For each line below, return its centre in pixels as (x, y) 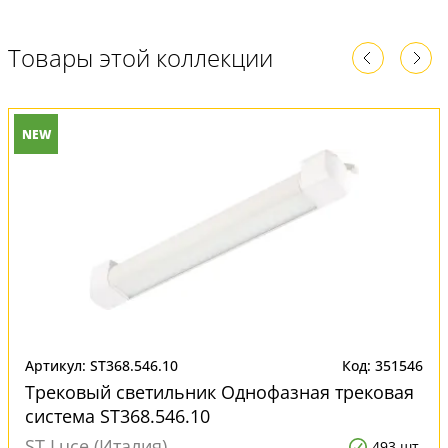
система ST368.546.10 (117, 416)
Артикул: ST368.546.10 (101, 366)
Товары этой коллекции (140, 58)
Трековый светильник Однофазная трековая (219, 392)
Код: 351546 (382, 366)
